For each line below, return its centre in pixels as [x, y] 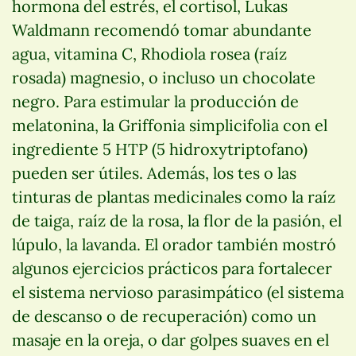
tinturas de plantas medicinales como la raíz [174, 196]
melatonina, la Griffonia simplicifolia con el [170, 125]
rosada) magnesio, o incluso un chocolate [164, 77]
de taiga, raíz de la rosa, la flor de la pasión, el [177, 220]
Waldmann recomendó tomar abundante [162, 29]
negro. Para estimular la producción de [155, 101]
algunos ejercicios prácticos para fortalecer [172, 268]
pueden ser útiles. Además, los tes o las [154, 172]
